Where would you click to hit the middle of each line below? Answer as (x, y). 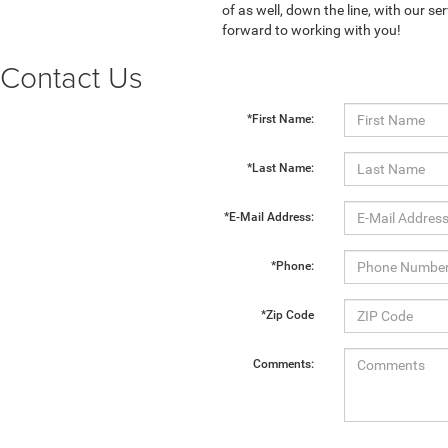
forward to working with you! (311, 29)
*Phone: (292, 265)
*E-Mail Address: (268, 216)
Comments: (283, 363)
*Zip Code (287, 314)
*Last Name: (280, 167)
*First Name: (280, 118)
